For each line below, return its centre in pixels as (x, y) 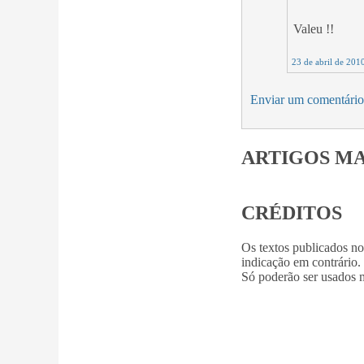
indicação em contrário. (301, 262)
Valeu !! (314, 28)
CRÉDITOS (292, 213)
